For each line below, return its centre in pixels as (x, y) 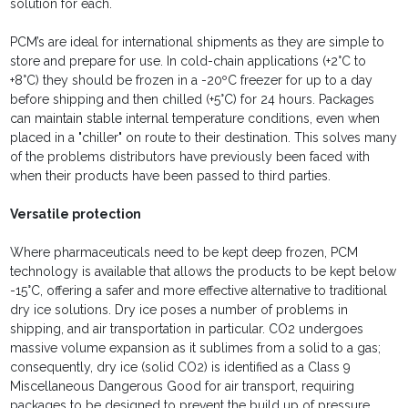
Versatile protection (76, 214)
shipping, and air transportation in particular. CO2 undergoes (187, 329)
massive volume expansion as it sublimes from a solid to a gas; (196, 348)
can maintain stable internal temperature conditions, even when (195, 119)
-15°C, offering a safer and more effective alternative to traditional (199, 291)
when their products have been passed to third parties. (171, 176)
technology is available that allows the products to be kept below (204, 272)
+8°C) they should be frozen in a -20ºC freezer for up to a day (192, 81)
